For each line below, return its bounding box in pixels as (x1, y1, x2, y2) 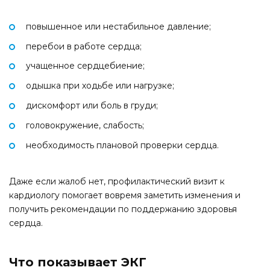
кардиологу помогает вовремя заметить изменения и (9, 190, 240, 201)
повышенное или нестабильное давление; (26, 20, 211, 32)
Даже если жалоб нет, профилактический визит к (9, 176, 225, 187)
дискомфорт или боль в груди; (26, 100, 158, 111)
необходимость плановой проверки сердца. (26, 139, 219, 151)
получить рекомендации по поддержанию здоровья (9, 204, 237, 215)
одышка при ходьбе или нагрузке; (26, 80, 174, 92)
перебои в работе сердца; (26, 40, 142, 52)
